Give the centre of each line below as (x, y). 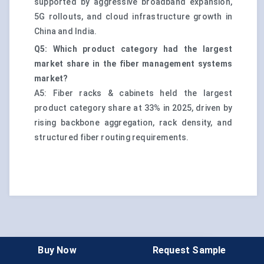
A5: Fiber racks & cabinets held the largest (133, 93)
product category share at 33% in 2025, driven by (133, 108)
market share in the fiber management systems (133, 64)
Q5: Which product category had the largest (133, 49)
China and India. (66, 32)
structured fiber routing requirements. (112, 138)
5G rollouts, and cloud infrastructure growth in (133, 17)
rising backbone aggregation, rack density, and (133, 123)
